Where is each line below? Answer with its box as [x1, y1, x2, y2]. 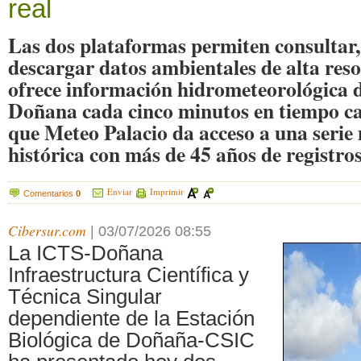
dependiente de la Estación [8, 307, 255, 330]
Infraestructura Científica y [8, 263, 249, 287]
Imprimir [147, 185, 186, 198]
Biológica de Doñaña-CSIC [8, 329, 255, 352]
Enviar [105, 185, 135, 198]
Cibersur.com [8, 221, 86, 241]
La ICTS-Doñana [8, 242, 163, 265]
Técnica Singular [8, 285, 162, 309]
